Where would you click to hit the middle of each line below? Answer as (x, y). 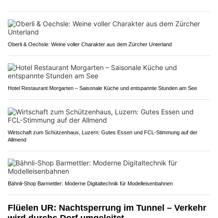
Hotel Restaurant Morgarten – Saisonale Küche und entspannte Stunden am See (102, 88)
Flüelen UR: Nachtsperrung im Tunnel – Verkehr (107, 208)
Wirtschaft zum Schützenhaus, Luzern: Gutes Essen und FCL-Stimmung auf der (103, 132)
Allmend (17, 139)
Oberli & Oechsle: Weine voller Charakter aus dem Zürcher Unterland (90, 44)
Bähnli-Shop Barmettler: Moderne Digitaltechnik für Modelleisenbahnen (90, 183)
